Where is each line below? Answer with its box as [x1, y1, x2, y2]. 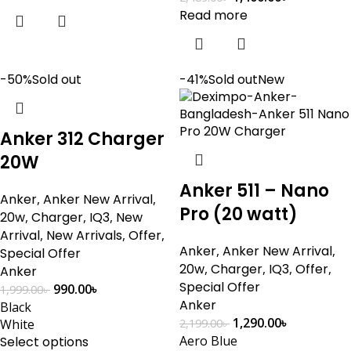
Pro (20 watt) [179, 202, 298, 226]
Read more [179, 6, 248, 24]
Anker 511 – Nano [179, 179, 329, 203]
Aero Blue [179, 332, 237, 349]
